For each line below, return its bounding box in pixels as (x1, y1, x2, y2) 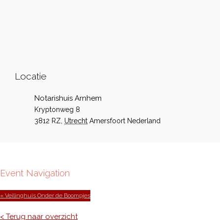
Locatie (15, 71, 47, 82)
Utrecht (64, 117, 87, 125)
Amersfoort (89, 117, 125, 125)
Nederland (127, 117, 161, 125)
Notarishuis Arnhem (34, 94, 102, 103)
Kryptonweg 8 (34, 106, 80, 113)
